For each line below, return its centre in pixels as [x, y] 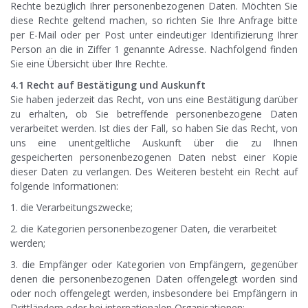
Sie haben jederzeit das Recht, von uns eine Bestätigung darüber [154, 100]
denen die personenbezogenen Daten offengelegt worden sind [154, 279]
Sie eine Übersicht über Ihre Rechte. [89, 64]
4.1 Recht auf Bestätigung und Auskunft [108, 85]
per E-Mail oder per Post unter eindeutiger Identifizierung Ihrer [154, 35]
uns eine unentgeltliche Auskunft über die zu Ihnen [154, 143]
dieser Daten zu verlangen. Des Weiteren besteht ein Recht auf [154, 172]
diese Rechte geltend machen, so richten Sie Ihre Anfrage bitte [154, 21]
